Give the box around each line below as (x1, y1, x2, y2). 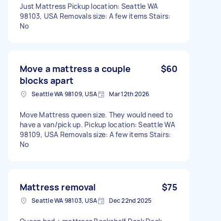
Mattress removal (20, 181, 96, 193)
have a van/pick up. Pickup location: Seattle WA (20, 119, 175, 129)
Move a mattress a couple (20, 62, 131, 74)
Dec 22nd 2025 (109, 196, 152, 205)
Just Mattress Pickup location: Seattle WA (20, 1, 158, 11)
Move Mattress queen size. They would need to (20, 110, 173, 119)
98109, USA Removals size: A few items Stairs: (20, 129, 171, 139)
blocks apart (20, 74, 74, 86)
